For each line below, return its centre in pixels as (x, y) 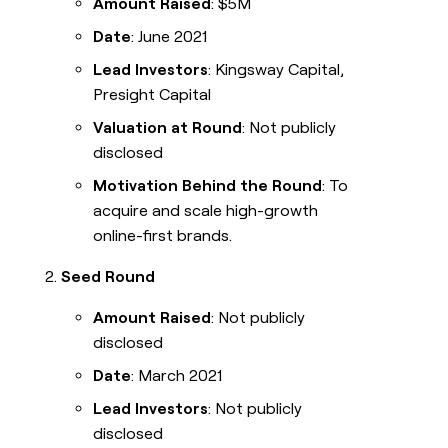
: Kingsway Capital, (276, 70)
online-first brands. (163, 236)
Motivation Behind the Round (208, 186)
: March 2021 (177, 376)
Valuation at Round (168, 128)
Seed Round (108, 277)
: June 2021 (169, 37)
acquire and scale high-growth (206, 211)
